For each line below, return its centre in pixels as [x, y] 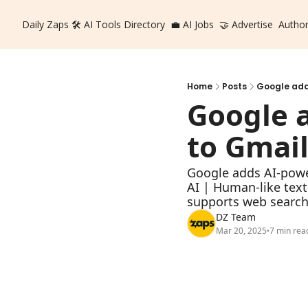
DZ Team [236, 217]
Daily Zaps [45, 24]
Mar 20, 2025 [241, 231]
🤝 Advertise [246, 24]
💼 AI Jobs [192, 24]
